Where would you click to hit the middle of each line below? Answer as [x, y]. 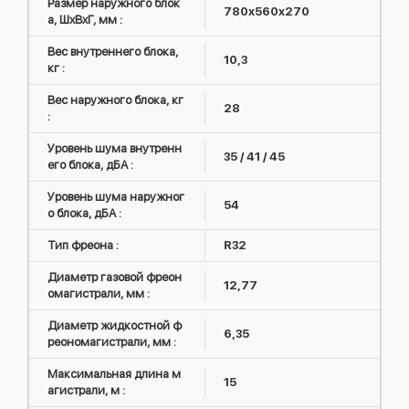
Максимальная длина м [114, 373]
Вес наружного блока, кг [115, 100]
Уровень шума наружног [116, 196]
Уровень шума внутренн [115, 148]
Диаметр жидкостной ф [115, 325]
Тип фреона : [83, 245]
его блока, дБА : [90, 164]
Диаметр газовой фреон [115, 277]
